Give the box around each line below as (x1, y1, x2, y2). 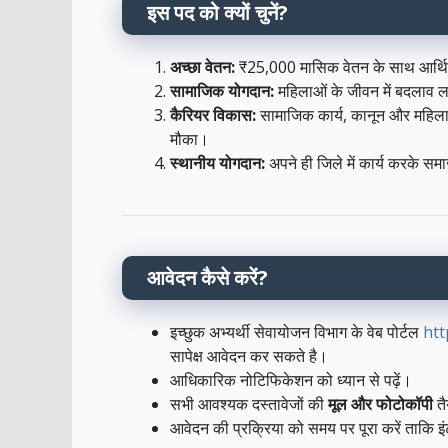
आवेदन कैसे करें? (147, 264, 268, 292)
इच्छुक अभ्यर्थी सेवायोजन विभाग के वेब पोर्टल (170, 321, 423, 344)
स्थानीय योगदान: (170, 152, 265, 175)
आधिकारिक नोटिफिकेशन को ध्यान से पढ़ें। (170, 369, 412, 392)
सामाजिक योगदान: (170, 80, 274, 103)
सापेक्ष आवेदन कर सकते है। (170, 345, 328, 368)
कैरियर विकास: (170, 104, 256, 127)
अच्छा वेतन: (170, 56, 235, 79)
